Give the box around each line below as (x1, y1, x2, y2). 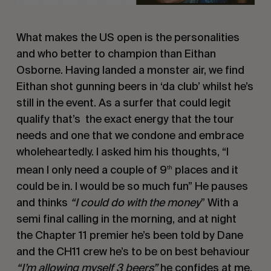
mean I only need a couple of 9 (16, 163, 167, 176)
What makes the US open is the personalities (16, 30, 240, 44)
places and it (172, 163, 238, 176)
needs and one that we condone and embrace (16, 128, 244, 142)
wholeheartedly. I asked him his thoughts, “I (16, 145, 229, 158)
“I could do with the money (70, 195, 201, 209)
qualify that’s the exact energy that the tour (16, 112, 234, 125)
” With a (200, 195, 238, 209)
